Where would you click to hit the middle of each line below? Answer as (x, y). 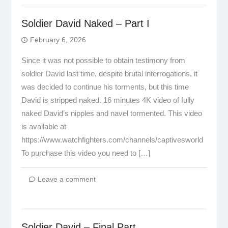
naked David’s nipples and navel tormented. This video (111, 113)
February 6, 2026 (58, 40)
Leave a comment (66, 179)
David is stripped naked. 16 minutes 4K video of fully (108, 100)
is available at (44, 126)
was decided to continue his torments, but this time (105, 87)
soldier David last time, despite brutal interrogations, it (109, 74)
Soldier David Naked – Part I (85, 23)
